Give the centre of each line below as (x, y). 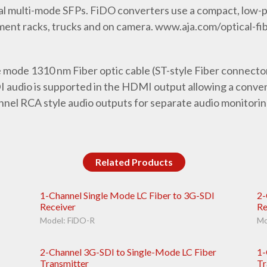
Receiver (58, 207)
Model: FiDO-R (68, 221)
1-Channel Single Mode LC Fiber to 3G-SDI (128, 195)
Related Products (134, 162)
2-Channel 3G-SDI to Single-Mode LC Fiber (128, 252)
